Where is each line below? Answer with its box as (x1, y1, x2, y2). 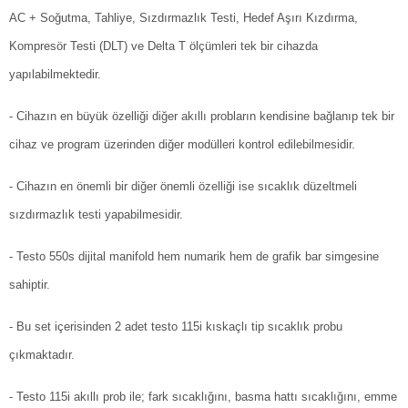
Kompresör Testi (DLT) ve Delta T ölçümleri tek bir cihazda (9, 39, 318, 54)
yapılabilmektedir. (9, 67, 101, 82)
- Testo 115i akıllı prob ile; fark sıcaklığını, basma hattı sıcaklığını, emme (9, 390, 397, 404)
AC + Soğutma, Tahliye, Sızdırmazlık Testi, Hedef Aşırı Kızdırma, (9, 11, 358, 25)
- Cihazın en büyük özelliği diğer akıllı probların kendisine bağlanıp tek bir (9, 109, 394, 124)
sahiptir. (9, 278, 50, 292)
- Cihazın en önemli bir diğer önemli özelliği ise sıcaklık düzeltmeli (9, 179, 357, 194)
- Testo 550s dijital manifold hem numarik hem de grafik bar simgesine (9, 250, 379, 264)
